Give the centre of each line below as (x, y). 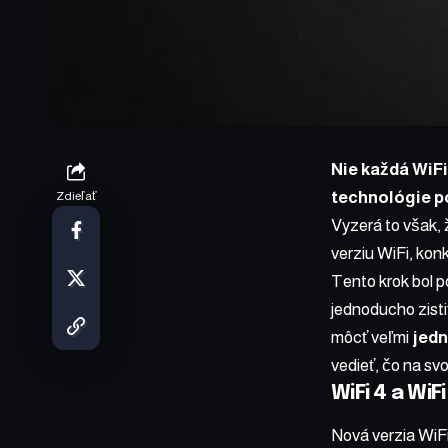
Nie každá (371, 170)
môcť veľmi (371, 338)
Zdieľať (76, 196)
